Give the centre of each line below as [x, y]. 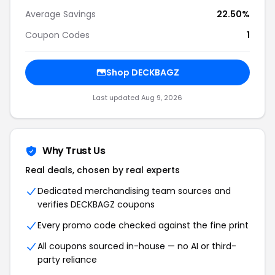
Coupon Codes [57, 35]
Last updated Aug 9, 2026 [137, 98]
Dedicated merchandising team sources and [134, 191]
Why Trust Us [74, 151]
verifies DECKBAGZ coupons [96, 204]
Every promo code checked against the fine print [143, 225]
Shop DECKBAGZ [142, 72]
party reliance [67, 260]
